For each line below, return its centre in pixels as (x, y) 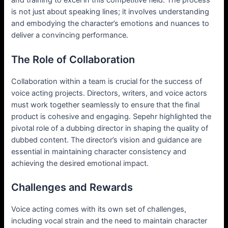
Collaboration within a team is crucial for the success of (107, 81)
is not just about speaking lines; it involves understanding (110, 12)
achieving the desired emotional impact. (80, 163)
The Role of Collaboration (73, 59)
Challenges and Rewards (72, 187)
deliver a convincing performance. (70, 35)
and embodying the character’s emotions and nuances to (110, 24)
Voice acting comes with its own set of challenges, (99, 209)
